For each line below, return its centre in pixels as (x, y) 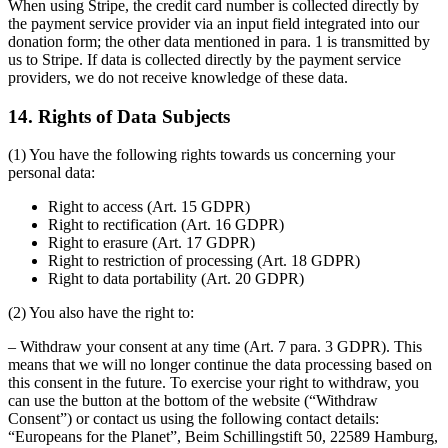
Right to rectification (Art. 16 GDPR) (166, 225)
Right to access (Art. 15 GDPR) (149, 207)
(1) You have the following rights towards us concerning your (201, 155)
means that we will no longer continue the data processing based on (220, 365)
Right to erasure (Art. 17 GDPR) (151, 243)
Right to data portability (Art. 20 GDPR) (176, 279)
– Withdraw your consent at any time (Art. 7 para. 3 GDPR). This (215, 347)
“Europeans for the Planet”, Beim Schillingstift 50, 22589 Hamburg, (223, 437)
